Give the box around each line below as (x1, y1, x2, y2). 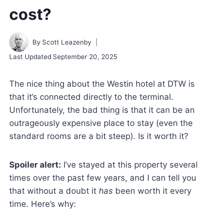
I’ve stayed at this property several (61, 160, 198, 170)
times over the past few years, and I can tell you (9, 173, 196, 183)
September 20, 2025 (53, 53, 118, 61)
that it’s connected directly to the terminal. (9, 92, 173, 102)
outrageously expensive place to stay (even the (9, 118, 193, 128)
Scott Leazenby (42, 38, 92, 46)
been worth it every (112, 186, 191, 196)
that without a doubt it (9, 186, 99, 196)
